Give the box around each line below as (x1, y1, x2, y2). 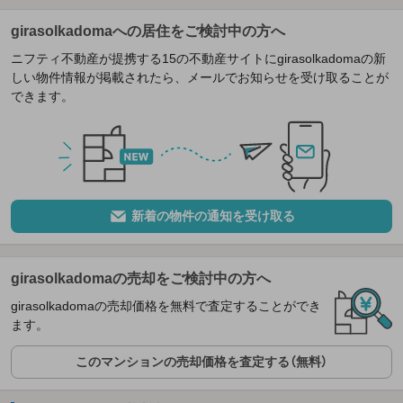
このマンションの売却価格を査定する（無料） (76, 354, 327, 370)
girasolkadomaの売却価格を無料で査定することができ (11, 299, 321, 314)
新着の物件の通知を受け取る (130, 209, 295, 224)
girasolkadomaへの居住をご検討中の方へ (11, 22, 285, 39)
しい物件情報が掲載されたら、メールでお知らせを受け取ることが (11, 69, 389, 85)
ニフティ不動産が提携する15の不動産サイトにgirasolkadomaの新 (11, 50, 386, 66)
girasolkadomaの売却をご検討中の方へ (11, 271, 271, 287)
